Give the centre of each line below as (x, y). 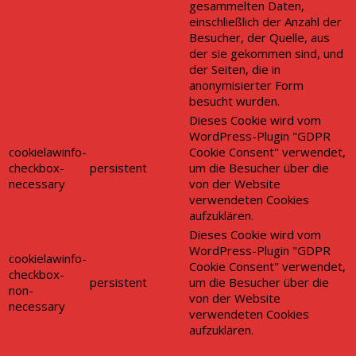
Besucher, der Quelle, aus (259, 38)
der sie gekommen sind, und (266, 54)
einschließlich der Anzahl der (265, 22)
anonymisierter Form (246, 85)
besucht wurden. (234, 101)
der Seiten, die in (235, 70)
